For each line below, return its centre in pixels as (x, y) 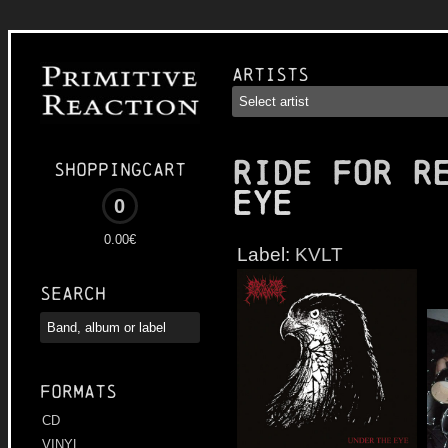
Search (73, 294)
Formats (78, 392)
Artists (270, 74)
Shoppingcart (120, 170)
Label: (266, 254)
